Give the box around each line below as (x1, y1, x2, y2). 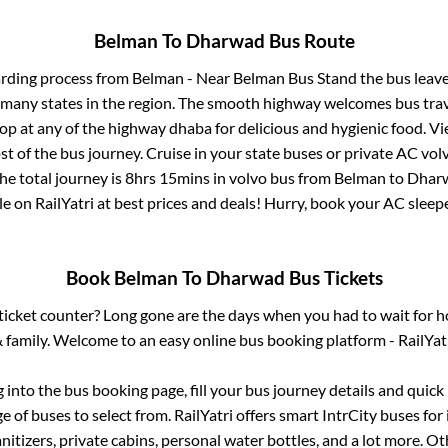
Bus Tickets (284, 267, 383, 290)
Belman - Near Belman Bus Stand (131, 67, 357, 87)
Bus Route (264, 29, 355, 52)
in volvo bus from (209, 167, 334, 187)
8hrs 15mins (124, 167, 210, 187)
